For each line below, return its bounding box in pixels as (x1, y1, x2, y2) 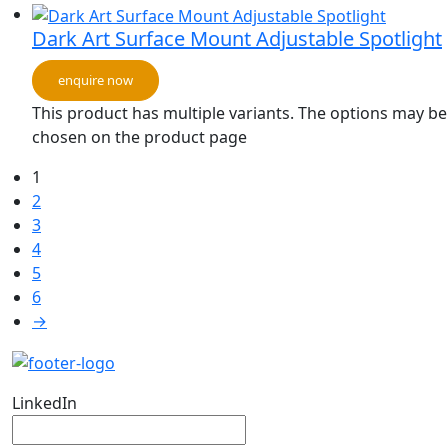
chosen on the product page (32, 126, 247, 149)
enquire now (58, 71, 133, 90)
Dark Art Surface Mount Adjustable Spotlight (32, 25, 442, 53)
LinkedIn (12, 391, 77, 414)
